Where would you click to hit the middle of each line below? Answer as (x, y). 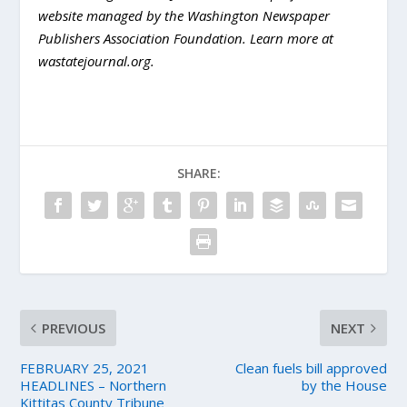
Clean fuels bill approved (311, 368)
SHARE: (199, 173)
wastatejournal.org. (97, 61)
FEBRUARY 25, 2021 (85, 368)
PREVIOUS (74, 328)
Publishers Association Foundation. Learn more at (186, 38)
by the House (344, 385)
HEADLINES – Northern (94, 385)
